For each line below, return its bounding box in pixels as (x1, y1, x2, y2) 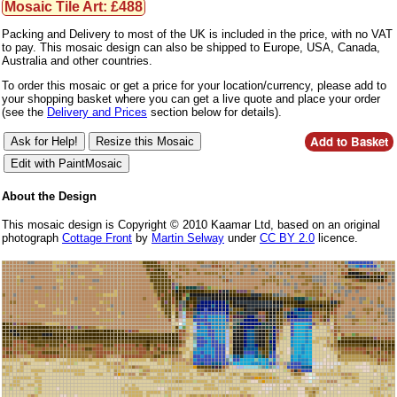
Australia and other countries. (2, 53, 152, 67)
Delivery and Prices (47, 105, 147, 119)
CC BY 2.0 (260, 231, 315, 245)
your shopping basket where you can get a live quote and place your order (2, 91, 380, 105)
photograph (2, 231, 62, 245)
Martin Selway (152, 231, 224, 245)
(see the (2, 105, 47, 119)
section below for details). (147, 105, 282, 119)
